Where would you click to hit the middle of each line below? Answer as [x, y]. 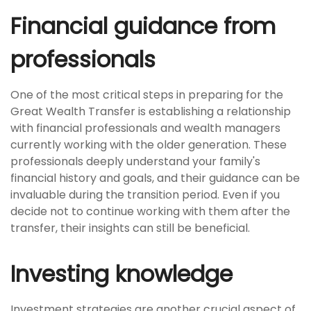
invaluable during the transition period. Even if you [145, 195]
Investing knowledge [121, 274]
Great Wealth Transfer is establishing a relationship [151, 111]
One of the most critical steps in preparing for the [147, 95]
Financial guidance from [143, 26]
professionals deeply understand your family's [135, 161]
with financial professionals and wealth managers [145, 128]
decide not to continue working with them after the [150, 211]
